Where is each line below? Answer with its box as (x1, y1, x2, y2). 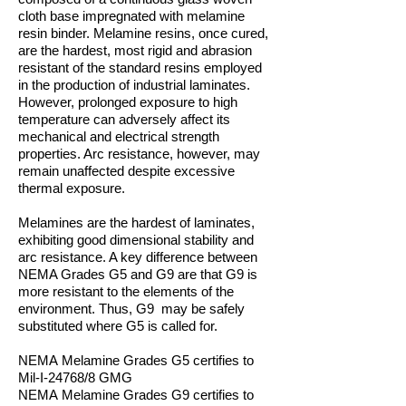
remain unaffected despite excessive (18, 163, 235, 179)
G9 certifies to (171, 387, 254, 402)
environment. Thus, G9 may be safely (18, 301, 245, 316)
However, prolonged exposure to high (18, 94, 237, 110)
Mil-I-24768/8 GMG (18, 370, 136, 385)
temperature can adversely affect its (18, 111, 230, 127)
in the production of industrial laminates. (18, 77, 250, 92)
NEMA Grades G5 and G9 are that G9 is (18, 266, 257, 282)
